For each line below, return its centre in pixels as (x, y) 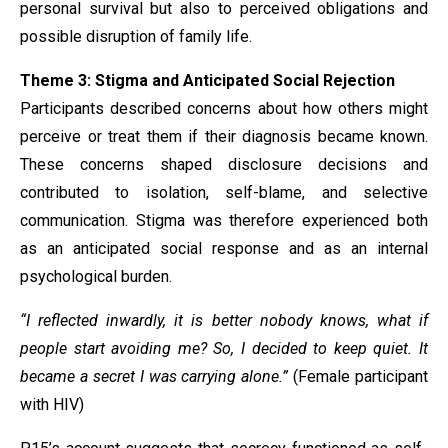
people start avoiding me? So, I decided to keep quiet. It (224, 348)
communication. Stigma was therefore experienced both (224, 220)
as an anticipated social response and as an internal (224, 248)
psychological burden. (96, 276)
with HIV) (52, 404)
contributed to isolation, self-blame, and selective (224, 192)
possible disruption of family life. (136, 36)
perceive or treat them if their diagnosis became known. (224, 136)
